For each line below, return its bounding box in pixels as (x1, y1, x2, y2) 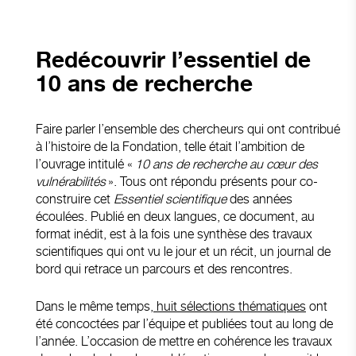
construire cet (36, 191, 114, 207)
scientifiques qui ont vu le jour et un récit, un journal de (36, 243, 331, 259)
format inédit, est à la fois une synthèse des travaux (36, 226, 312, 242)
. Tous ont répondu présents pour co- (114, 173, 318, 189)
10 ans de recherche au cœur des (135, 156, 318, 172)
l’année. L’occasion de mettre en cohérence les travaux (36, 333, 332, 349)
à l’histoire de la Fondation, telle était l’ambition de (36, 138, 304, 154)
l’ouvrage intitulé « (36, 156, 135, 172)
